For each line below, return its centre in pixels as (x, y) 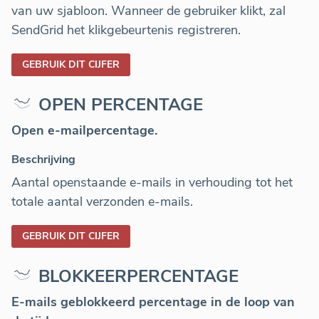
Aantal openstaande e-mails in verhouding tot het (152, 183)
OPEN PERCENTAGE (121, 105)
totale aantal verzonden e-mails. (102, 202)
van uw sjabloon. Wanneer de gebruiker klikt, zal (148, 11)
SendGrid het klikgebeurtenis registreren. (126, 30)
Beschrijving (43, 160)
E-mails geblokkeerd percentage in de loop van (153, 302)
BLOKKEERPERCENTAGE (138, 277)
